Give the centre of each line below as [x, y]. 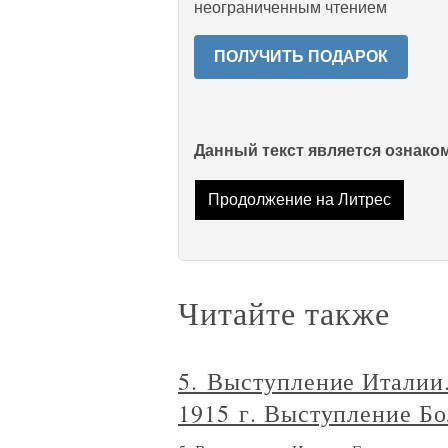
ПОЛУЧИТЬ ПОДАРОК [301, 56]
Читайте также [284, 313]
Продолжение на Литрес [299, 200]
